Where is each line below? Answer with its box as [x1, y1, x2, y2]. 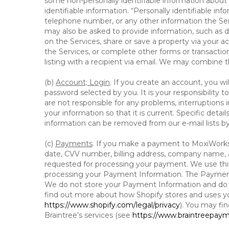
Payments [55, 139, 93, 148]
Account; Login [56, 78, 110, 87]
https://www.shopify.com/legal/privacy [44, 200, 180, 210]
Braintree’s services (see [44, 211, 132, 220]
